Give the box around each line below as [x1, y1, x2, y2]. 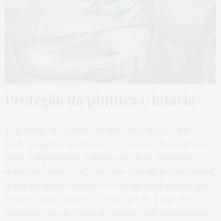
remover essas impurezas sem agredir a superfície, [5, 193, 199, 204]
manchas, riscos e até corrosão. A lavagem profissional [5, 166, 214, 176]
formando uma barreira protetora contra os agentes [5, 207, 207, 218]
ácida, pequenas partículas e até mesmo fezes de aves [5, 138, 209, 148]
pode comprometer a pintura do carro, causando [5, 152, 193, 162]
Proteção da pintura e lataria [5, 89, 195, 110]
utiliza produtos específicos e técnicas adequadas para [5, 180, 213, 190]
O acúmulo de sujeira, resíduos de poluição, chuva [5, 124, 196, 135]
